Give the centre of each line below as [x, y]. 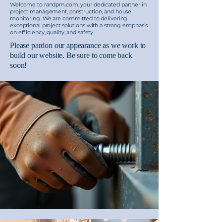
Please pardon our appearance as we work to [78, 45]
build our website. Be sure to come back [71, 55]
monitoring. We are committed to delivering [69, 18]
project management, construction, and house [71, 11]
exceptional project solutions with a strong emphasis [79, 25]
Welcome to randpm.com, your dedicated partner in [78, 4]
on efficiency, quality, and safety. [52, 32]
